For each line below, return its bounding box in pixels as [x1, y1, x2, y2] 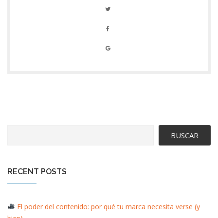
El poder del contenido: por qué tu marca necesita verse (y [15, 201, 200, 211]
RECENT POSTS [7, 166, 67, 176]
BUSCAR [171, 130, 199, 140]
